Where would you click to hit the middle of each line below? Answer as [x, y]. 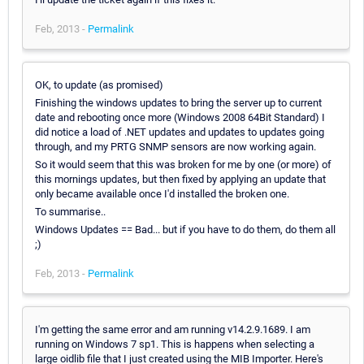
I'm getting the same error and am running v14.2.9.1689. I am [173, 329]
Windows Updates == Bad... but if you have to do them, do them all [185, 229]
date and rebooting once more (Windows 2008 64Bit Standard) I [180, 117]
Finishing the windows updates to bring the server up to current [178, 102]
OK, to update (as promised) [99, 84]
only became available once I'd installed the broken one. [162, 193]
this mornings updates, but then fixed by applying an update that [180, 179]
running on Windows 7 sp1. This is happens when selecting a [175, 344]
